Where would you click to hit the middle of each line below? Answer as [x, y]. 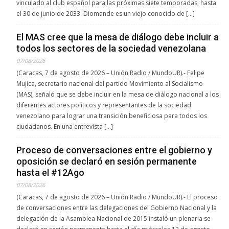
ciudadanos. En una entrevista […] [65, 126]
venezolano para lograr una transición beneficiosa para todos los [112, 116]
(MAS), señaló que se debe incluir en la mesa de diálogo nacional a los [118, 94]
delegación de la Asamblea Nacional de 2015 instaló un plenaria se [113, 218]
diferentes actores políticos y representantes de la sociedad [104, 105]
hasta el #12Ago [50, 172]
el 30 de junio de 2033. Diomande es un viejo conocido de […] [106, 13]
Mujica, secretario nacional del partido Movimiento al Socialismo [110, 83]
